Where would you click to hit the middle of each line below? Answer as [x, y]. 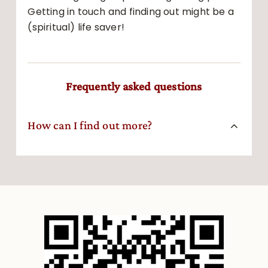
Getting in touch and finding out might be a [131, 11]
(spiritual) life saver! [76, 27]
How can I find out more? [90, 125]
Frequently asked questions [134, 86]
